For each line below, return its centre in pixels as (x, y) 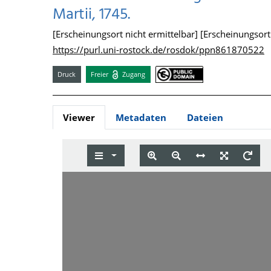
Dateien (205, 118)
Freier (101, 74)
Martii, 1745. (91, 15)
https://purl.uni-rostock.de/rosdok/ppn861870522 (158, 50)
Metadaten (141, 118)
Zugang (133, 74)
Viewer (79, 118)
